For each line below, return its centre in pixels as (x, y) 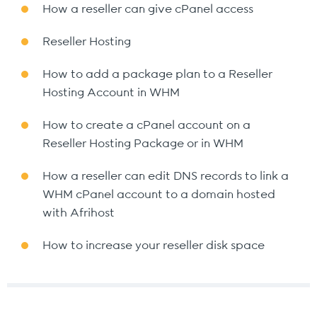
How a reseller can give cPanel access (148, 9)
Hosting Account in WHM (111, 93)
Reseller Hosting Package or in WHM (143, 144)
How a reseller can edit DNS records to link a (166, 176)
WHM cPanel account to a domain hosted (159, 195)
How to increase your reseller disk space (154, 246)
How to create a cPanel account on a (146, 125)
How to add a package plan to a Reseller (157, 74)
